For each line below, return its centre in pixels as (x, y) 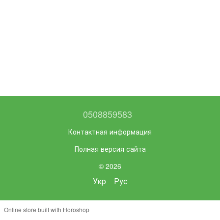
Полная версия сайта (110, 149)
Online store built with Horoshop (47, 209)
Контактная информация (110, 131)
